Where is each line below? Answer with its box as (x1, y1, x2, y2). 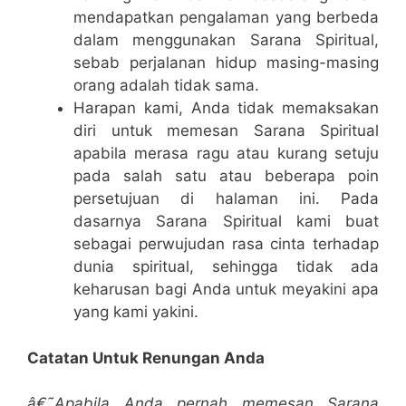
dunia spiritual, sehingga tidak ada (73, 257, 379, 275)
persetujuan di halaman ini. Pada (73, 189, 379, 208)
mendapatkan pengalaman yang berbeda (73, 8, 379, 26)
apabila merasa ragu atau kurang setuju (73, 144, 379, 162)
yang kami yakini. (73, 303, 198, 321)
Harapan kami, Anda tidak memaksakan (73, 99, 379, 117)
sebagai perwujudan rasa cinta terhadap (73, 235, 379, 253)
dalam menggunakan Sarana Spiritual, (73, 31, 379, 49)
